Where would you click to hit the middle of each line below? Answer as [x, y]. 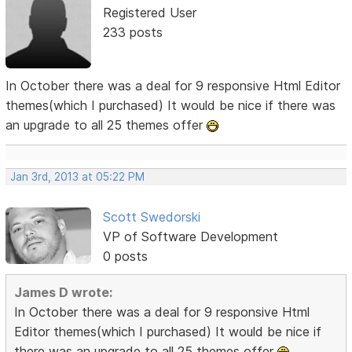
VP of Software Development [190, 236]
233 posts [132, 32]
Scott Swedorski [151, 216]
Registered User [149, 12]
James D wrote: [64, 292]
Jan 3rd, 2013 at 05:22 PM [78, 176]
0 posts [125, 256]
